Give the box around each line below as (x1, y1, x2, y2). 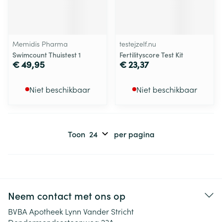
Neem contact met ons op (8, 188, 125, 202)
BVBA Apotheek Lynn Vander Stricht (8, 206, 134, 217)
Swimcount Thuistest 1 (12, 50, 81, 59)
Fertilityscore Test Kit (119, 50, 183, 59)
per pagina (113, 128, 155, 139)
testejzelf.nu (119, 39, 156, 49)
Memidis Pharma (12, 39, 68, 49)
